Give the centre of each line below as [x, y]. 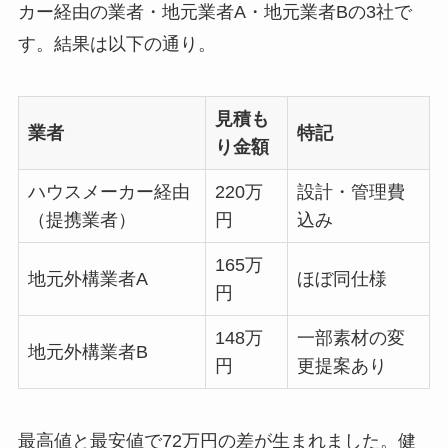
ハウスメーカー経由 [108, 192]
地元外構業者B [87, 352]
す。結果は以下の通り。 [116, 44]
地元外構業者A [87, 279]
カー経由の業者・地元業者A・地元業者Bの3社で [214, 12]
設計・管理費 [350, 192]
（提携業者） [81, 220]
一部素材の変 [350, 338]
